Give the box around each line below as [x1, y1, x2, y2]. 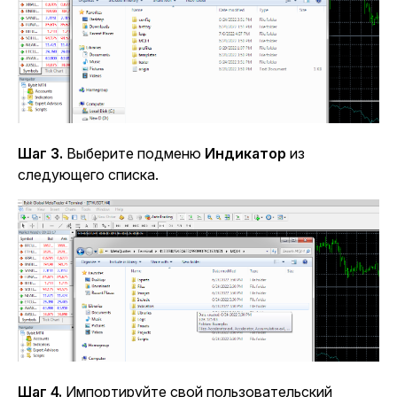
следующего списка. [18, 166, 159, 184]
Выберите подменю [63, 144, 205, 163]
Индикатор [205, 144, 286, 163]
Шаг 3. [18, 144, 63, 163]
